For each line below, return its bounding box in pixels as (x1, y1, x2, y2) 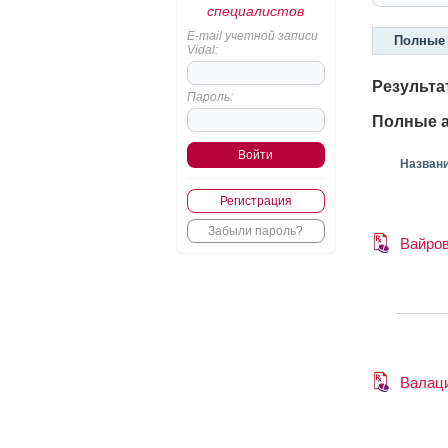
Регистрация (219, 194, 292, 208)
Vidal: (186, 43, 218, 57)
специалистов (207, 3, 304, 19)
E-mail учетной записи (186, 29, 318, 43)
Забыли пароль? (208, 224, 303, 238)
